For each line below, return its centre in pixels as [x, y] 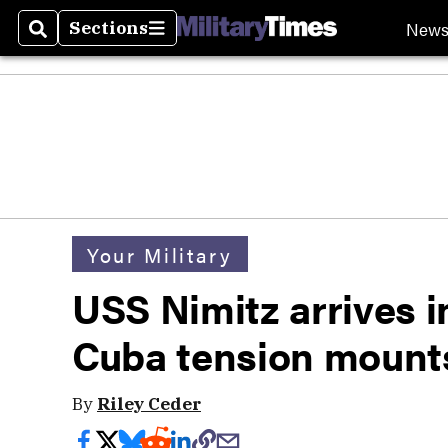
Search [61, 40]
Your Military [160, 254]
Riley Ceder [149, 403]
